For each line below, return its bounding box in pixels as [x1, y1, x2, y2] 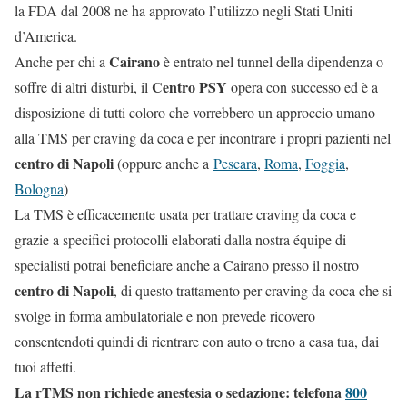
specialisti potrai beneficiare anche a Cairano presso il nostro [15, 255, 359, 275]
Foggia [305, 154, 345, 174]
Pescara [213, 154, 257, 174]
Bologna [15, 179, 64, 199]
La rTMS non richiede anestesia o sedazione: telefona [15, 382, 345, 403]
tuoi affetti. [15, 357, 76, 377]
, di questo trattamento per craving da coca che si [114, 281, 392, 301]
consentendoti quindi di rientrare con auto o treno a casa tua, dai [15, 332, 379, 352]
